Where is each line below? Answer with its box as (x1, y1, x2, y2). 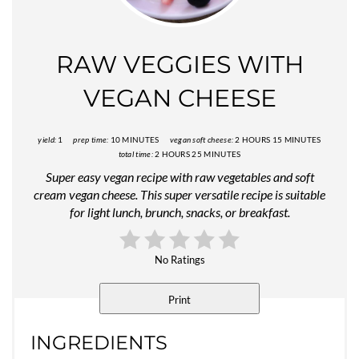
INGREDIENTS (30, 331, 167, 355)
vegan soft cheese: (169, 135, 234, 145)
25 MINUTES (192, 149, 241, 159)
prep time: (73, 135, 109, 145)
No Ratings (154, 253, 205, 267)
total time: (118, 149, 153, 159)
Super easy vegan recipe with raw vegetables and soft (45, 169, 314, 185)
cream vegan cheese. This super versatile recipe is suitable (34, 187, 325, 203)
